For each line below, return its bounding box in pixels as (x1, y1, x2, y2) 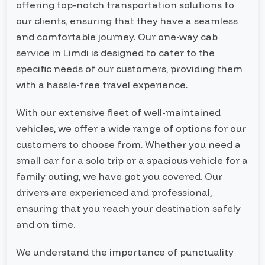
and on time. (16, 218, 75, 230)
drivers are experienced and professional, (16, 186, 212, 198)
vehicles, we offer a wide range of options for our (16, 122, 246, 134)
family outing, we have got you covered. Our (16, 170, 222, 182)
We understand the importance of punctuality (16, 246, 234, 258)
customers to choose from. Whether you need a (16, 138, 241, 150)
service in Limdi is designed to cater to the (16, 47, 215, 59)
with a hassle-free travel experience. (16, 79, 188, 91)
